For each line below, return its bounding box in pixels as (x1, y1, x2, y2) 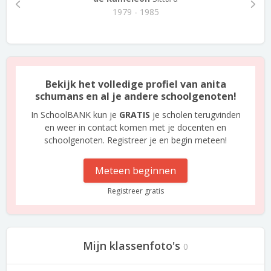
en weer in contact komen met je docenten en (45, 122, 226, 133)
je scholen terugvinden (149, 109, 241, 120)
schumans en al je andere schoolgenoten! (34, 90, 237, 103)
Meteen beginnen (95, 164, 176, 177)
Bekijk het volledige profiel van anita (45, 77, 226, 91)
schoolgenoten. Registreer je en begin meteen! (44, 134, 227, 146)
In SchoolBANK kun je (30, 109, 119, 120)
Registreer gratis (107, 186, 164, 196)
